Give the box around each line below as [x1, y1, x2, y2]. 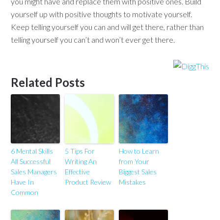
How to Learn [119, 147, 160, 155]
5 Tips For [65, 147, 95, 155]
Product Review [65, 178, 111, 186]
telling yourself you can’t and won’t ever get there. [11, 35, 175, 44]
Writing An [65, 157, 97, 165]
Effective [65, 167, 90, 176]
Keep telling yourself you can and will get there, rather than [11, 22, 204, 31]
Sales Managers [11, 167, 57, 176]
